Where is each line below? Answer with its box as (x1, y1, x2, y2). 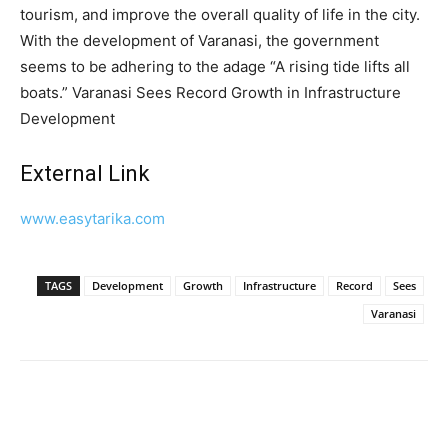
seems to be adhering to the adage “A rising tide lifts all (20, 56, 410, 76)
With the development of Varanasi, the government (20, 30, 379, 50)
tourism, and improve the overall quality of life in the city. (20, 4, 420, 24)
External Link (20, 160, 150, 186)
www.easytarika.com (20, 208, 165, 228)
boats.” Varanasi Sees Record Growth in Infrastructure (20, 82, 401, 102)
